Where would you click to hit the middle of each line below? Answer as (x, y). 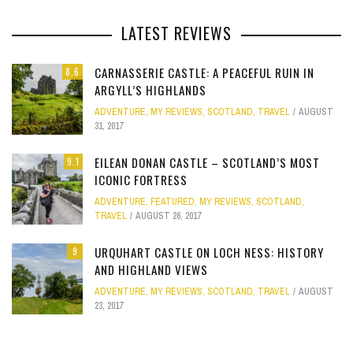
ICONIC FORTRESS (141, 179)
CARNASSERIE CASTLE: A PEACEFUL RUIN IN (204, 72)
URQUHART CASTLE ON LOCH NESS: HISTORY (209, 252)
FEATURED (173, 201)
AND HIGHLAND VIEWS (151, 269)
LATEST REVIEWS (176, 33)
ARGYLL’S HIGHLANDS (150, 89)
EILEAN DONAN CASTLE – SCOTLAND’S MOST (207, 162)
